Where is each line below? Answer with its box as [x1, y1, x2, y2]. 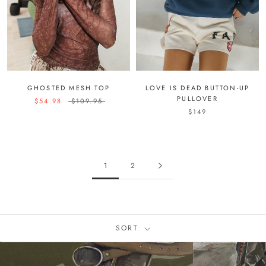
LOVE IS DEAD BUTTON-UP [145, 83, 250, 93]
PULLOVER [177, 94, 218, 104]
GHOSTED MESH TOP [27, 83, 110, 93]
